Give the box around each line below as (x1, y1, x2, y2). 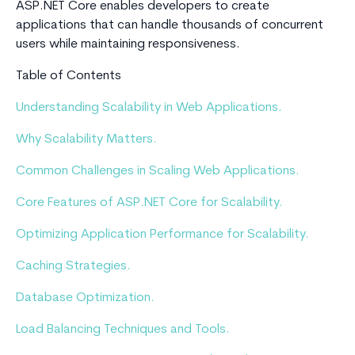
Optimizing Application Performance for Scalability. (16, 228, 309, 242)
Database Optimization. (16, 292, 155, 305)
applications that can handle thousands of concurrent (16, 19, 323, 32)
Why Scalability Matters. (16, 133, 157, 147)
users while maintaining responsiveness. (16, 38, 240, 52)
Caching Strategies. (16, 260, 131, 273)
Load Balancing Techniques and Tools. (16, 323, 230, 337)
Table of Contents (16, 70, 121, 83)
